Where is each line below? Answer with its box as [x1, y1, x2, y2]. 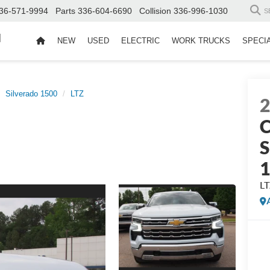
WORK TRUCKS [172, 36, 230, 46]
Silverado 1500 [5, 89, 57, 98]
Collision [139, 6, 171, 16]
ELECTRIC [121, 36, 160, 46]
